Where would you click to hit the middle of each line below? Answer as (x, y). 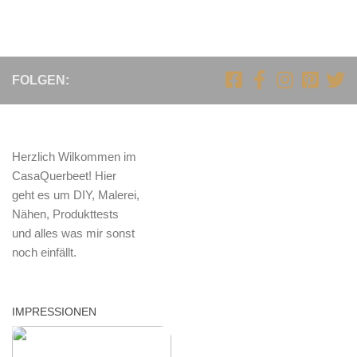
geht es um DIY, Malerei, (76, 195)
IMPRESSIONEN (54, 312)
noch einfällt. (44, 253)
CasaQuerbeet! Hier (64, 176)
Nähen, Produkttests (65, 214)
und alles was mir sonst (73, 233)
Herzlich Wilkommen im (74, 157)
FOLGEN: (41, 80)
